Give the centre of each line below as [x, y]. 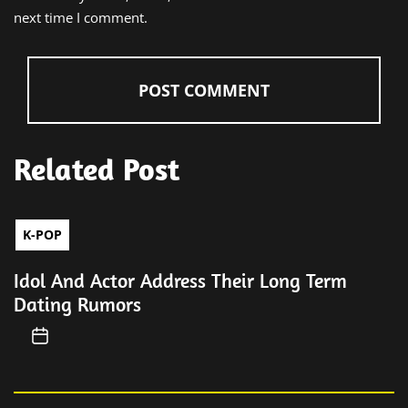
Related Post [97, 169]
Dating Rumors [77, 304]
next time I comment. [81, 17]
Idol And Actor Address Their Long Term [180, 280]
